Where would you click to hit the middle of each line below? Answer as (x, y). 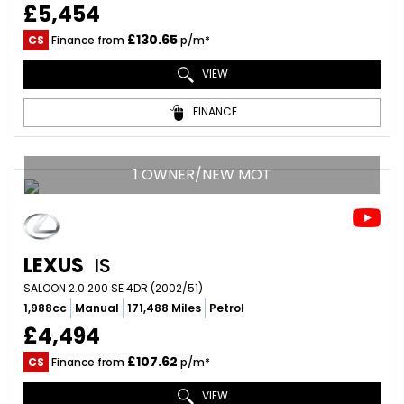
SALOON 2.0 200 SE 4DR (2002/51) (113, 288)
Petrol (227, 308)
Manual (97, 308)
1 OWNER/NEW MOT (202, 174)
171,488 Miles (164, 308)
